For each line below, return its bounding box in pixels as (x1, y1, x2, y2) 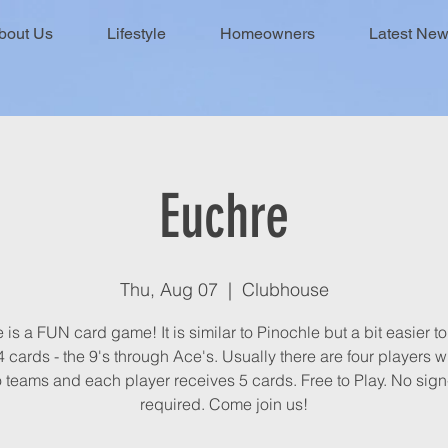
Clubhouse (241, 277, 329, 301)
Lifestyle (107, 24, 166, 43)
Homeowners (220, 24, 315, 43)
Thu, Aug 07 (119, 277, 218, 301)
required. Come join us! (140, 393, 308, 414)
